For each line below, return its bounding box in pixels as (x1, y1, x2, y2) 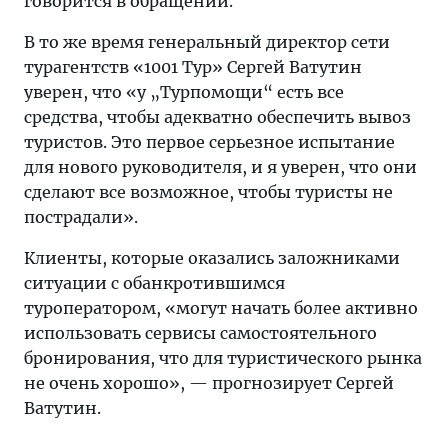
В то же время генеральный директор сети (24, 32, 390, 52)
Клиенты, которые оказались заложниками (24, 248, 400, 268)
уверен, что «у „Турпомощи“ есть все (24, 82, 344, 102)
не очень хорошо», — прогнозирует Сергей (24, 373, 394, 393)
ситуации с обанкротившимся (24, 273, 285, 293)
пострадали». (24, 207, 138, 227)
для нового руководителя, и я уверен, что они (24, 157, 417, 177)
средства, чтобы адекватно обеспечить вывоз (24, 107, 411, 127)
